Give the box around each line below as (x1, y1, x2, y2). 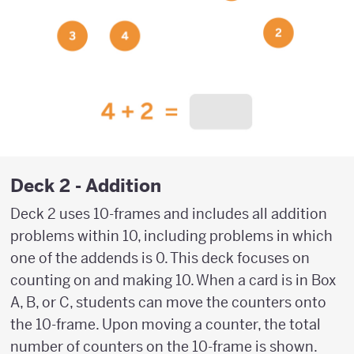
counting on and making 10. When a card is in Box (10, 270, 336, 289)
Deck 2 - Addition (10, 173, 161, 197)
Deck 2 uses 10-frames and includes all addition (10, 204, 327, 223)
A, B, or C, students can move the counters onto (10, 292, 326, 311)
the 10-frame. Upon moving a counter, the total (10, 314, 321, 333)
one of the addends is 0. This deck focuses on (10, 248, 310, 267)
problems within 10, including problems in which (10, 226, 333, 245)
